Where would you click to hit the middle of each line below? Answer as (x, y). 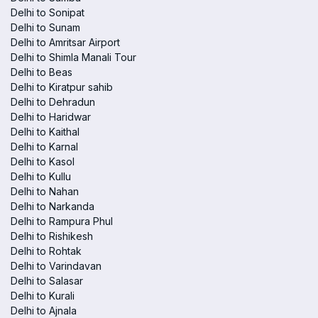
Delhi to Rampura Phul (62, 221)
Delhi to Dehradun (53, 102)
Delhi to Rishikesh (52, 236)
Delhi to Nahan (45, 191)
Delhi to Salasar (47, 281)
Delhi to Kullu (41, 176)
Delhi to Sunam (45, 27)
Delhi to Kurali (43, 296)
